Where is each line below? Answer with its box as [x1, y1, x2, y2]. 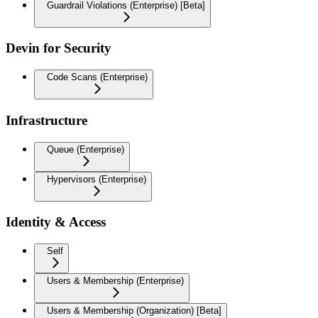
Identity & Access [6, 214, 106, 230]
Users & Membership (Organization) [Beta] [47, 305, 221, 317]
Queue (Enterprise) [47, 143, 124, 155]
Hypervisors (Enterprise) [47, 173, 146, 185]
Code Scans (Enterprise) [47, 72, 148, 83]
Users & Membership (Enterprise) [47, 275, 184, 287]
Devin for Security [6, 40, 111, 56]
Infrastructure [6, 112, 87, 128]
